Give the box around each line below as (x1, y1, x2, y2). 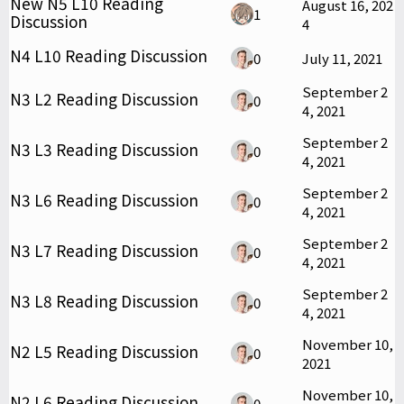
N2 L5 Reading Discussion (10, 339, 198, 363)
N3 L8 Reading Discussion (10, 289, 198, 312)
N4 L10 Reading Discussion (10, 43, 207, 67)
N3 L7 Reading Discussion (10, 238, 198, 262)
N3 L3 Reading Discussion (10, 137, 198, 161)
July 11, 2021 (302, 48, 382, 68)
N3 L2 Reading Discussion (10, 87, 198, 110)
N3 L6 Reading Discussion (10, 188, 198, 211)
